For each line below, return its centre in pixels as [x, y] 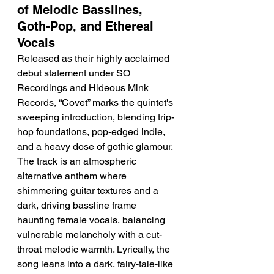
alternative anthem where [73, 176]
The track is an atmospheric [78, 161]
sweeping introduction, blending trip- [96, 117]
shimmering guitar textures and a [89, 191]
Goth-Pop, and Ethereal [87, 26]
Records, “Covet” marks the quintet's [96, 102]
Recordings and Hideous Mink [84, 88]
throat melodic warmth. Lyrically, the [95, 249]
